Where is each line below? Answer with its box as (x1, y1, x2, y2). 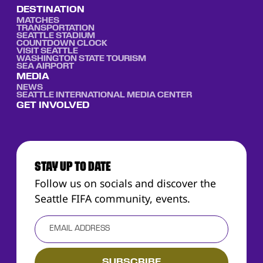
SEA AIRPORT (16, 63, 74, 71)
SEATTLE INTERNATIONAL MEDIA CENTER (16, 92, 192, 100)
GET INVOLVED (16, 102, 89, 110)
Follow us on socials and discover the (35, 176, 216, 191)
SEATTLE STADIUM (16, 32, 95, 41)
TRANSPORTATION (16, 25, 95, 33)
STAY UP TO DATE (35, 161, 111, 174)
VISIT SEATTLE (16, 48, 78, 56)
